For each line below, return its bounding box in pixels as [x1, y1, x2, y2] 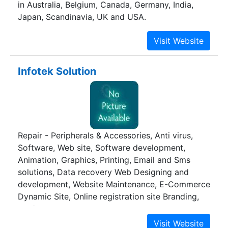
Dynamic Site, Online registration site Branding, [18, 191, 199, 202]
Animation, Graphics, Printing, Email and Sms [18, 155, 190, 165]
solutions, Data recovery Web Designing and [18, 167, 189, 178]
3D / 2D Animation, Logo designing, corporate [18, 204, 196, 214]
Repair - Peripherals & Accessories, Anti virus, [18, 130, 193, 141]
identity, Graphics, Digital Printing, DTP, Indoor [18, 216, 196, 226]
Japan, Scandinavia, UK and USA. [18, 12, 146, 22]
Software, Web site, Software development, [18, 142, 185, 153]
